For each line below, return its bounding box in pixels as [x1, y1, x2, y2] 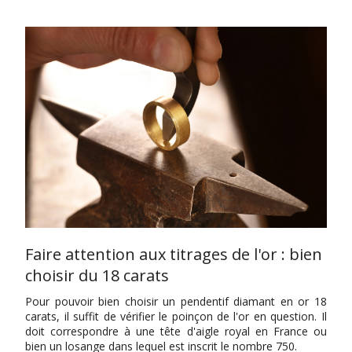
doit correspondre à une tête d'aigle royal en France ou [25, 324, 327, 339]
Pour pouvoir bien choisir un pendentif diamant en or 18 [25, 294, 327, 310]
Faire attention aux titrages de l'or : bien [25, 244, 323, 266]
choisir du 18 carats [25, 265, 170, 287]
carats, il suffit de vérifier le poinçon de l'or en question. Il [25, 309, 327, 324]
